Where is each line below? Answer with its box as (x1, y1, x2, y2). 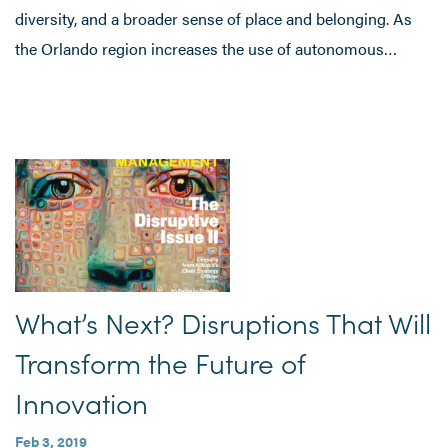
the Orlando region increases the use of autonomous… (15, 36, 397, 60)
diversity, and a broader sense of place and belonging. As (15, 6, 412, 30)
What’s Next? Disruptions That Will (15, 301, 431, 342)
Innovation (15, 381, 148, 422)
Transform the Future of (15, 341, 305, 382)
